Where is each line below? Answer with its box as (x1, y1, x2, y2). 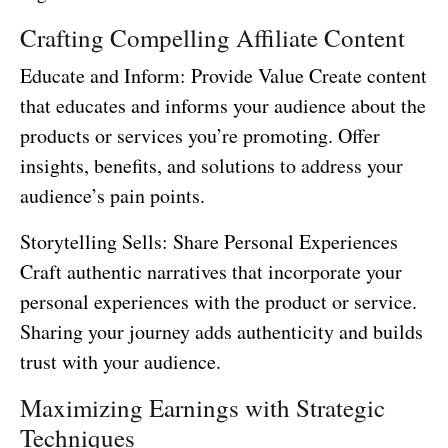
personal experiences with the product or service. (20, 287, 417, 315)
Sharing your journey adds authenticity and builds (20, 317, 423, 345)
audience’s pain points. (20, 181, 205, 209)
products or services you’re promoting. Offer (20, 121, 380, 149)
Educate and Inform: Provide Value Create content (20, 61, 427, 89)
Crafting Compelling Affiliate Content (20, 20, 405, 54)
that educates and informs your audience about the (20, 91, 426, 119)
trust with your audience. (20, 347, 221, 375)
